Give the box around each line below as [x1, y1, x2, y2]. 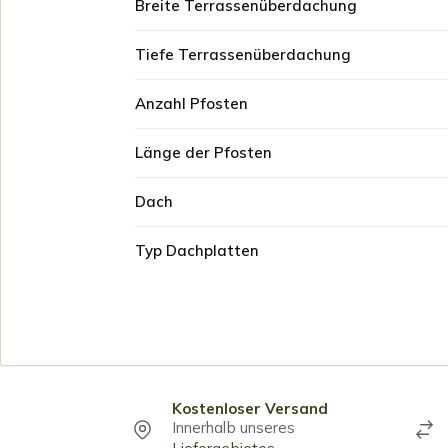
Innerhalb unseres [172, 417, 296, 437]
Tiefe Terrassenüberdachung [135, 45, 351, 64]
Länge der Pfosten [135, 143, 272, 162]
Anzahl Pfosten [135, 94, 248, 113]
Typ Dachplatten [135, 241, 259, 260]
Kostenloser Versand [172, 398, 328, 418]
